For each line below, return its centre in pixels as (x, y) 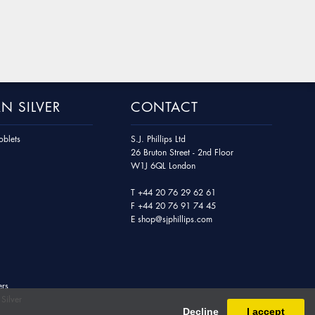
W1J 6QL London (163, 166)
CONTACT (164, 107)
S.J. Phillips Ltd (158, 139)
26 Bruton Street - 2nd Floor (182, 153)
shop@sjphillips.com (175, 219)
